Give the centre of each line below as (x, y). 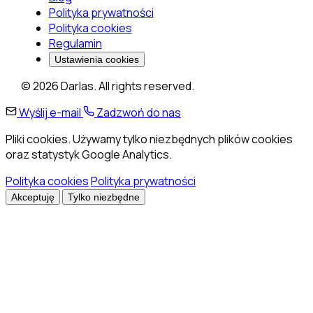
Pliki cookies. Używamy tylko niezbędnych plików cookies (149, 139)
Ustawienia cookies (96, 59)
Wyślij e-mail (50, 112)
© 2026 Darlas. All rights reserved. (107, 86)
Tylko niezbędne (104, 197)
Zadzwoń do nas (139, 112)
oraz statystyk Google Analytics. (89, 154)
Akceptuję (33, 197)
